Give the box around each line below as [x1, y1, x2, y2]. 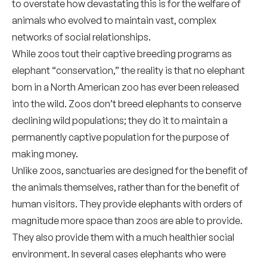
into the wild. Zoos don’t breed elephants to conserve [12, 98, 241, 110]
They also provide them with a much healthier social [12, 231, 234, 243]
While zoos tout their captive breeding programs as [12, 48, 232, 60]
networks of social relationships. [12, 31, 151, 43]
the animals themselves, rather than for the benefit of [12, 181, 240, 193]
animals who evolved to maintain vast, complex [12, 14, 216, 26]
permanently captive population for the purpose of [12, 131, 229, 143]
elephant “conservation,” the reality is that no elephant [12, 64, 245, 76]
